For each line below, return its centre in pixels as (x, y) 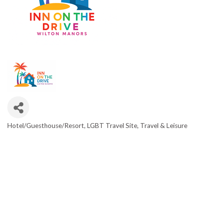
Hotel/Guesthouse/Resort (46, 126)
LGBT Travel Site (112, 126)
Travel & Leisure (164, 126)
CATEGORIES (39, 133)
